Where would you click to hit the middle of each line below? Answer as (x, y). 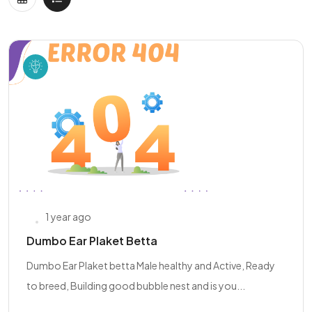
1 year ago (68, 217)
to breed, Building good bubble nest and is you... (136, 286)
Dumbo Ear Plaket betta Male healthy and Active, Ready (151, 265)
